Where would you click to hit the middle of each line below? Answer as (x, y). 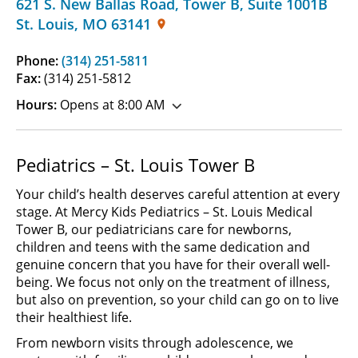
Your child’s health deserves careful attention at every (178, 194)
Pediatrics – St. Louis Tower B (135, 165)
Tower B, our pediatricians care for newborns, (154, 229)
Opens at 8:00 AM (111, 105)
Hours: (36, 105)
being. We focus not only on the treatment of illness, (173, 282)
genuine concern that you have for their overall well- (173, 265)
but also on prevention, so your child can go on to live (177, 300)
